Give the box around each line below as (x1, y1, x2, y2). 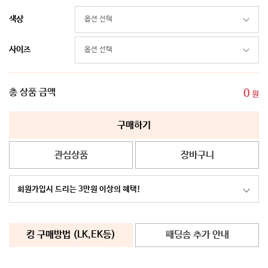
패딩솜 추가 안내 (165, 229, 229, 241)
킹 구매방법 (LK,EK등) (26, 229, 115, 241)
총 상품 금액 (9, 87, 56, 99)
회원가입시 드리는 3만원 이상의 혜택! (17, 185, 141, 194)
